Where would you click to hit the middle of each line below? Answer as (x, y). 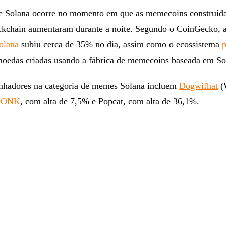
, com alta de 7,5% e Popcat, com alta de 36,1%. (110, 102)
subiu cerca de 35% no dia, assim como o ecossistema (121, 45)
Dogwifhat (199, 86)
